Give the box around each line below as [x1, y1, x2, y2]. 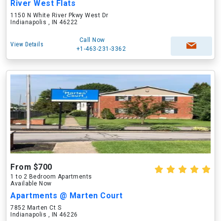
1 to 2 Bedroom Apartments [10, 173, 92, 180]
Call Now [79, 37, 105, 43]
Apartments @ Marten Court [10, 191, 123, 200]
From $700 [10, 162, 52, 172]
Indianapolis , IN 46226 [10, 211, 78, 218]
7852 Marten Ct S [10, 204, 61, 211]
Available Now [10, 180, 52, 187]
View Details [10, 41, 43, 48]
